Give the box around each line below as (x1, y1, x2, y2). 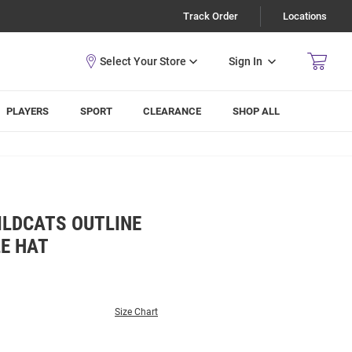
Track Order (183, 10, 238, 22)
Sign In (229, 54, 262, 68)
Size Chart (115, 306, 158, 317)
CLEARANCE (143, 105, 202, 117)
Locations (283, 10, 327, 22)
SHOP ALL (233, 105, 280, 117)
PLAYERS (6, 105, 49, 117)
